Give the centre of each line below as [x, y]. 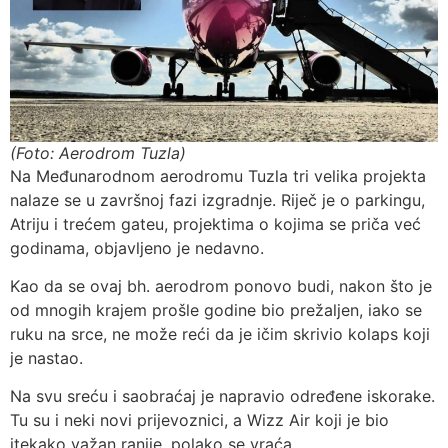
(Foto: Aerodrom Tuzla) [98, 152]
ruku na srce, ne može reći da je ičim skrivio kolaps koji [220, 334]
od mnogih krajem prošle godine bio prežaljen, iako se [216, 310]
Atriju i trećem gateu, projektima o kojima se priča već [215, 223]
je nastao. [46, 358]
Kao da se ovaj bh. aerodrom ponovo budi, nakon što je [221, 286]
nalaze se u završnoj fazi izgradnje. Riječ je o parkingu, [217, 199]
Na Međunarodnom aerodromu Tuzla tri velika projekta [218, 175]
